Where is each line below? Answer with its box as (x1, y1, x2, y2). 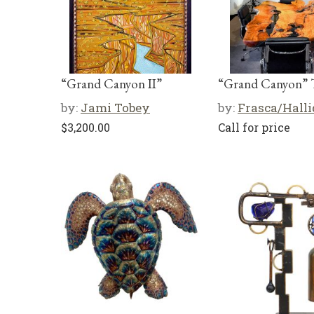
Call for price (218, 120, 290, 135)
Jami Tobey (81, 100, 150, 116)
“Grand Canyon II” (61, 75, 162, 93)
